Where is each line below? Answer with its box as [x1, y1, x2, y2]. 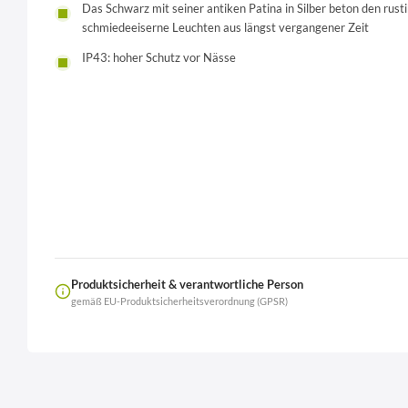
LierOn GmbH [166, 333, 227, 346]
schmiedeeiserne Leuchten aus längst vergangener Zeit [82, 20, 369, 36]
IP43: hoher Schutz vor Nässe [82, 50, 236, 66]
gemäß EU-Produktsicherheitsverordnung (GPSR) [71, 295, 288, 307]
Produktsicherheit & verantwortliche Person [71, 276, 303, 291]
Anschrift [343, 333, 385, 346]
